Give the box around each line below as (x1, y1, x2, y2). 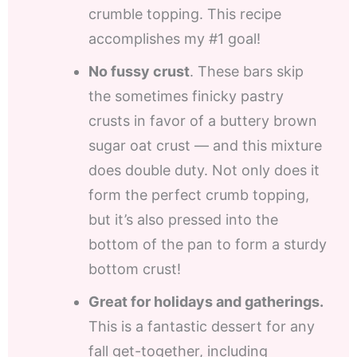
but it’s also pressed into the (88, 211, 278, 229)
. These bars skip (190, 63, 304, 80)
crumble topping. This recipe (88, 6, 281, 23)
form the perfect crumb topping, (88, 186, 309, 204)
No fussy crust (88, 63, 190, 80)
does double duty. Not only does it (88, 162, 320, 179)
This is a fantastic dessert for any (88, 318, 315, 335)
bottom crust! (88, 261, 181, 278)
